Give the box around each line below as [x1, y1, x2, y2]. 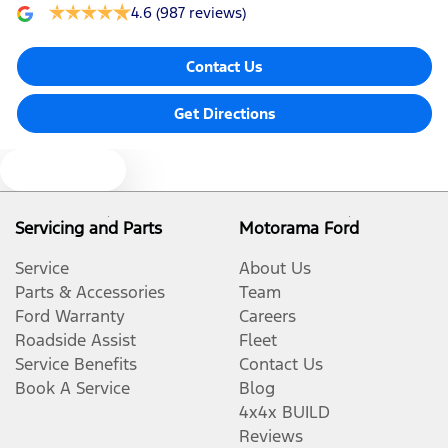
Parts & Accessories [15, 280, 165, 303]
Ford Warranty [15, 304, 125, 327]
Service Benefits [15, 352, 137, 375]
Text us [49, 158, 101, 178]
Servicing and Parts [15, 216, 162, 239]
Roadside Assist [15, 328, 136, 351]
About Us [239, 256, 311, 279]
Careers [239, 304, 296, 327]
